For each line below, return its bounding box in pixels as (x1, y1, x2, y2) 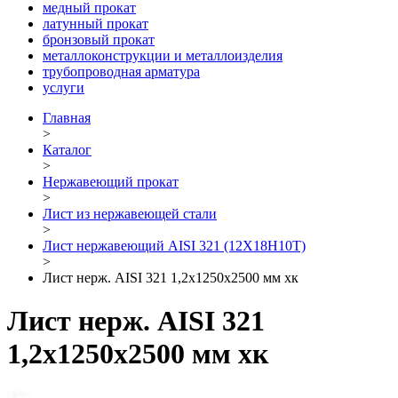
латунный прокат (43, 15, 148, 31)
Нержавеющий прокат (43, 173, 179, 189)
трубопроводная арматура (43, 63, 200, 79)
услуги (43, 79, 84, 95)
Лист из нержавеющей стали (43, 205, 217, 221)
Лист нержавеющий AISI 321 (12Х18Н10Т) (43, 237, 306, 253)
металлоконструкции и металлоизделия (43, 47, 283, 63)
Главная (43, 109, 91, 125)
